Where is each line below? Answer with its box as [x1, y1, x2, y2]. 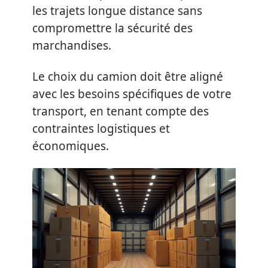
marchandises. [32, 38, 111, 53]
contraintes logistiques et [32, 120, 170, 136]
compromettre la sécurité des [32, 20, 193, 36]
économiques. [32, 138, 109, 154]
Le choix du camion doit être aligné [32, 68, 223, 84]
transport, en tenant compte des [32, 103, 209, 119]
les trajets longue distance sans [32, 3, 202, 19]
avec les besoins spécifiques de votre [32, 86, 232, 102]
